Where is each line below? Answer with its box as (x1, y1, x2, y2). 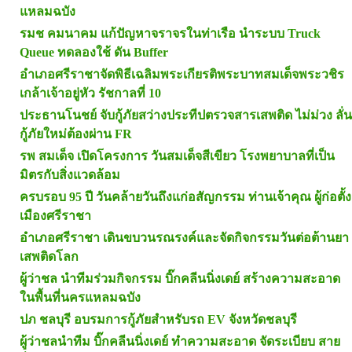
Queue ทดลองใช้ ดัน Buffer (20, 46, 168, 60)
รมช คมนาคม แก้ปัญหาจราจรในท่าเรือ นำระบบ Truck (20, 27, 321, 41)
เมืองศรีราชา (20, 209, 91, 223)
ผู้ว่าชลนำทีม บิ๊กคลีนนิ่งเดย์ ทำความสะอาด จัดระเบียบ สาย (20, 335, 340, 349)
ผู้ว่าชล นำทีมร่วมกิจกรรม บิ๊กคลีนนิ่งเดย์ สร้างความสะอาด (20, 272, 340, 286)
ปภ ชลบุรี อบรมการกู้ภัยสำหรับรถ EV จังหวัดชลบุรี (20, 313, 297, 327)
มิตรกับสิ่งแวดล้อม (20, 168, 120, 182)
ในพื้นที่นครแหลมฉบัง (20, 291, 141, 305)
